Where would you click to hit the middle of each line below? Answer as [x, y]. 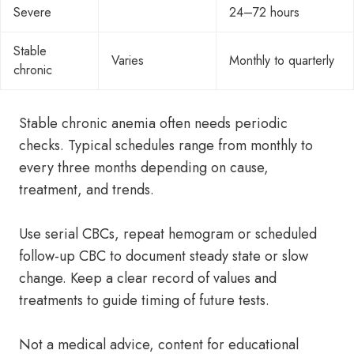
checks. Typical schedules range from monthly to [166, 145]
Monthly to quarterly [282, 60]
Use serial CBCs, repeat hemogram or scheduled [168, 234]
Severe [32, 12]
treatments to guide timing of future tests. [144, 300]
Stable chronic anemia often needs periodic [153, 123]
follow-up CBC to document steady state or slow [164, 256]
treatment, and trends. [87, 190]
